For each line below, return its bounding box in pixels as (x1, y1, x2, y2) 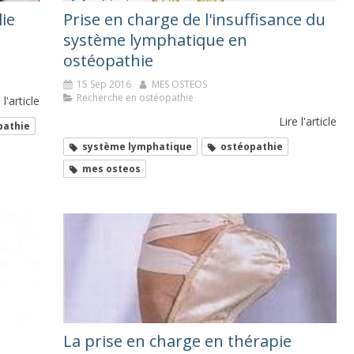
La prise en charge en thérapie (63, 330, 292, 352)
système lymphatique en (63, 29, 247, 51)
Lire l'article (279, 114, 337, 130)
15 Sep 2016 (77, 77, 131, 92)
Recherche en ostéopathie (77, 91, 194, 105)
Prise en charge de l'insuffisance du (63, 9, 326, 31)
